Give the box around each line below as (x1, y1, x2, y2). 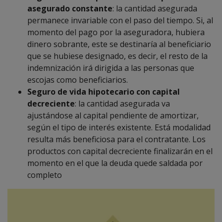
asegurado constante (27, 3, 112, 14)
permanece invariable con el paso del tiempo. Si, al (27, 15, 213, 26)
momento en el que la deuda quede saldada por (27, 158, 203, 168)
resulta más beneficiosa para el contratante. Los (27, 134, 206, 145)
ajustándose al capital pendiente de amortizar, (27, 110, 199, 121)
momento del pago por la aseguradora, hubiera (27, 27, 205, 38)
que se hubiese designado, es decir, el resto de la (27, 51, 208, 61)
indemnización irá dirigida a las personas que (27, 62, 194, 73)
